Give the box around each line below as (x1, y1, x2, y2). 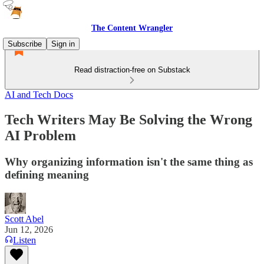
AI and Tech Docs (5, 90, 73, 100)
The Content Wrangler (91, 24, 173, 32)
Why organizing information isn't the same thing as (5, 155, 253, 168)
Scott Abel (5, 213, 44, 224)
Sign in (51, 39, 75, 48)
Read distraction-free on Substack (74, 65, 190, 74)
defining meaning (5, 168, 89, 181)
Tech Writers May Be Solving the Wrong (5, 111, 252, 127)
